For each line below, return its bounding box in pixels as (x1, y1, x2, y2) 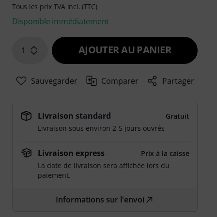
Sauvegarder (31, 76, 77, 87)
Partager (162, 76, 195, 87)
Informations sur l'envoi (56, 194, 145, 205)
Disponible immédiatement (12, 16, 109, 27)
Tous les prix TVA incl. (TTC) (12, 2, 97, 12)
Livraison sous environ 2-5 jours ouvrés (38, 124, 165, 133)
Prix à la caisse (140, 149, 189, 158)
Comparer (101, 76, 139, 87)
